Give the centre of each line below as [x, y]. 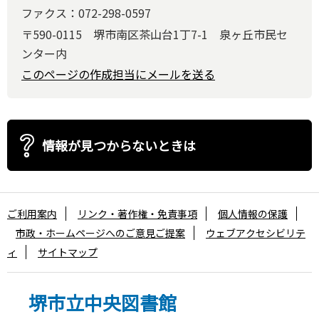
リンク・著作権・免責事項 [137, 214]
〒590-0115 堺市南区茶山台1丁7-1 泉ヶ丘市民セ [155, 34]
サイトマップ [68, 252]
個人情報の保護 [253, 214]
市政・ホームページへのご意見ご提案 [100, 233]
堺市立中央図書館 [103, 303]
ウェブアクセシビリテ [256, 233]
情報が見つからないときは [119, 146]
